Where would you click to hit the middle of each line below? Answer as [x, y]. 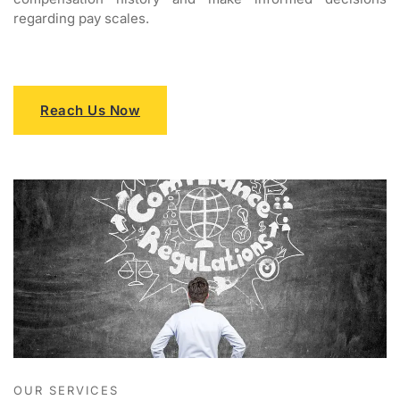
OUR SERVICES [66, 391]
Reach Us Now [90, 111]
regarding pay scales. [81, 19]
